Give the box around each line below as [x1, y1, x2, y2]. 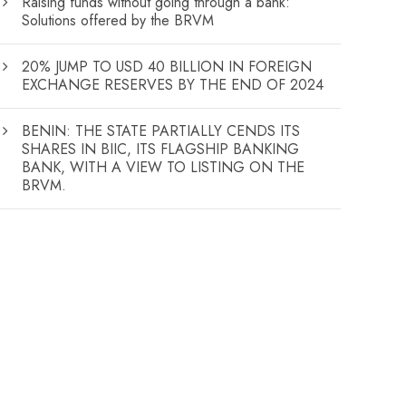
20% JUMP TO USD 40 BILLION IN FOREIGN [22, 55, 313, 77]
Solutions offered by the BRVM [22, 9, 215, 31]
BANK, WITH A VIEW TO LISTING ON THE [22, 156, 305, 178]
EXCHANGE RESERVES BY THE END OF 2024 [22, 73, 324, 95]
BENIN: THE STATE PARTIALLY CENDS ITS [22, 120, 301, 141]
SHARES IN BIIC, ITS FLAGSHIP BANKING [22, 138, 300, 159]
